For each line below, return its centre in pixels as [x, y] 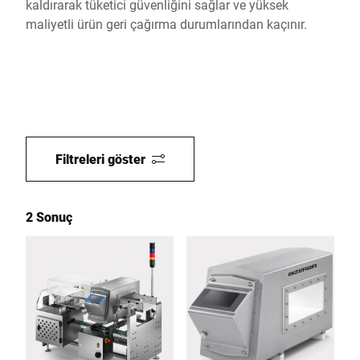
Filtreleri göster [100, 159]
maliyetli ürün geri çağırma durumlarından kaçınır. [166, 24]
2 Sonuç [49, 217]
